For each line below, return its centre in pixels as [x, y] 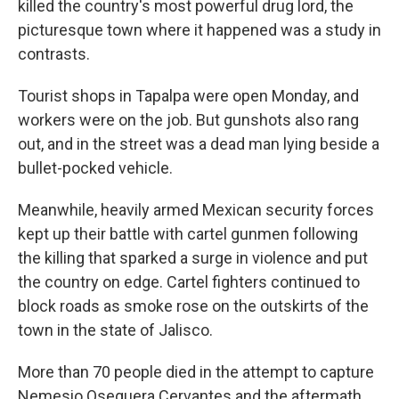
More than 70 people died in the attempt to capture [196, 372]
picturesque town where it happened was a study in [199, 30]
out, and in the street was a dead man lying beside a [199, 144]
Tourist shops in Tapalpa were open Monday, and [188, 96]
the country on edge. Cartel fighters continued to [189, 282]
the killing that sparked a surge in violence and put [193, 258]
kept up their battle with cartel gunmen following [188, 234]
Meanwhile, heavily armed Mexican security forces [196, 210]
